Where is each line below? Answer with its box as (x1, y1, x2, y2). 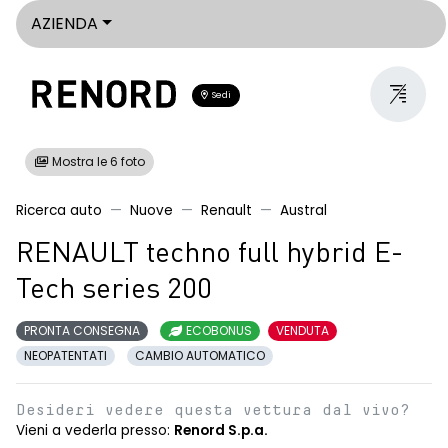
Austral (280, 201, 327, 220)
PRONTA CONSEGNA (24, 322, 140, 339)
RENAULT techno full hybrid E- (16, 241, 403, 269)
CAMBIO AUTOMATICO (135, 347, 265, 364)
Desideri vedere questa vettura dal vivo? (16, 402, 410, 418)
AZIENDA (31, 12, 98, 35)
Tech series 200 (16, 277, 212, 305)
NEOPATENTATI (24, 347, 107, 364)
